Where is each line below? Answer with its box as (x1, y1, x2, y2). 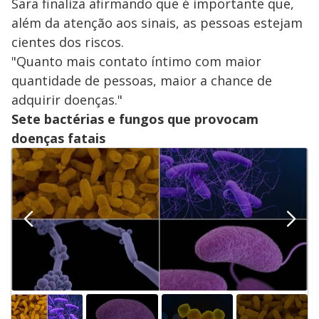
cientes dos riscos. (11, 33, 124, 51)
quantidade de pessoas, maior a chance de (11, 71, 272, 89)
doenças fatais (11, 129, 105, 147)
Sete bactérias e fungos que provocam (11, 110, 258, 127)
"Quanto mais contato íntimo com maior (11, 52, 261, 70)
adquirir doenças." (11, 90, 122, 108)
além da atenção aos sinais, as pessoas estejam (11, 14, 303, 31)
